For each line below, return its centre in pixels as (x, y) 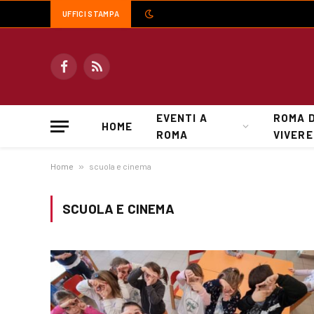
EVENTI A (182, 118)
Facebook (84, 73)
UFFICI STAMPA (91, 14)
